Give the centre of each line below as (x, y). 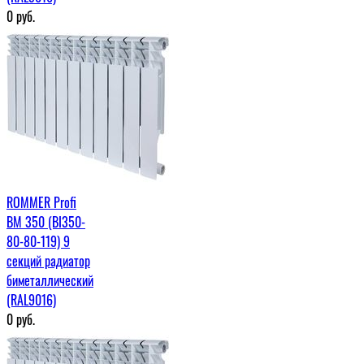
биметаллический (50, 280)
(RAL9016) (31, 299)
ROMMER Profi (41, 202)
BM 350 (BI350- (46, 221)
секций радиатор (48, 260)
